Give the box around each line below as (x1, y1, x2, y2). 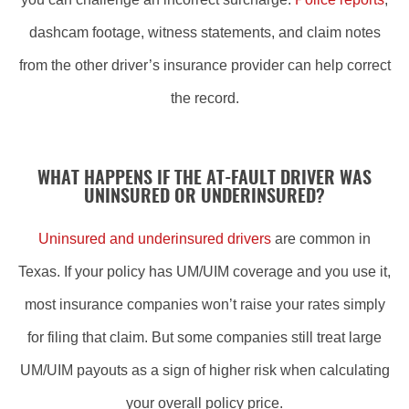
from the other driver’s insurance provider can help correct (18, 58, 391, 73)
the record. (170, 90, 239, 106)
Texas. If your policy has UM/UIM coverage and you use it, (18, 264, 391, 279)
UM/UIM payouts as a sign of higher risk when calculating (19, 362, 390, 378)
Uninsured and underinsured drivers (38, 231, 271, 246)
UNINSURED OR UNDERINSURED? (84, 188, 325, 206)
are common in (271, 231, 371, 246)
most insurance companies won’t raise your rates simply (24, 297, 385, 312)
